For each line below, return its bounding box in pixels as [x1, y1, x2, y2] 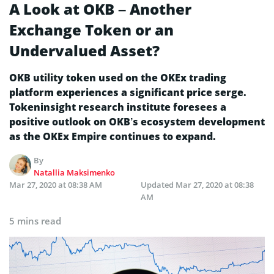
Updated [141, 179, 176, 190]
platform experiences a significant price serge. [9, 85, 246, 99]
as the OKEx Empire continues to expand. [9, 129, 216, 143]
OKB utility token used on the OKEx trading [9, 70, 226, 84]
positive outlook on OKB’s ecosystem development [9, 114, 265, 128]
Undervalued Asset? [9, 40, 160, 61]
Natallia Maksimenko [34, 166, 116, 178]
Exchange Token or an [9, 19, 174, 40]
